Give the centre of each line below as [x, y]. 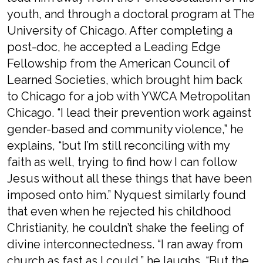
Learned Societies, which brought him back [125, 80]
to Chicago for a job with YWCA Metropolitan [129, 96]
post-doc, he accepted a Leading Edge [114, 47]
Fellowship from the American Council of [119, 63]
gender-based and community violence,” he [125, 129]
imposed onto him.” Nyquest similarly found [127, 195]
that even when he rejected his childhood [119, 211]
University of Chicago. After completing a [120, 31]
